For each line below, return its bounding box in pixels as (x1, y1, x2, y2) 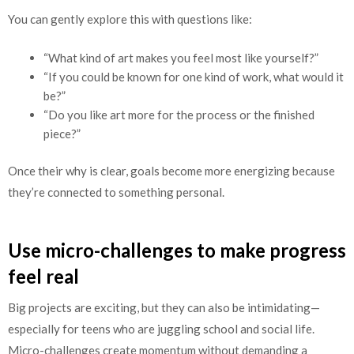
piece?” (43, 126, 81, 141)
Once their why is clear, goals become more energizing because (8, 164, 335, 179)
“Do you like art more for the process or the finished (43, 107, 314, 122)
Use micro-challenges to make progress (8, 238, 346, 262)
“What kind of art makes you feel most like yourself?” (43, 50, 318, 65)
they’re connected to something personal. (8, 185, 224, 200)
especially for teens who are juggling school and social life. (8, 321, 314, 336)
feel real (8, 264, 79, 288)
